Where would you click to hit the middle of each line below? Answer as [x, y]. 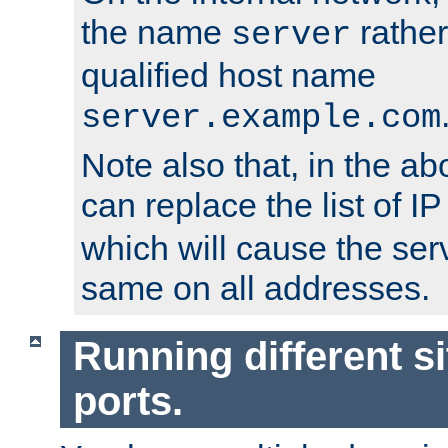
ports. [127, 401]
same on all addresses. [255, 288]
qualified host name [228, 75]
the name [156, 32]
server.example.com [261, 118]
